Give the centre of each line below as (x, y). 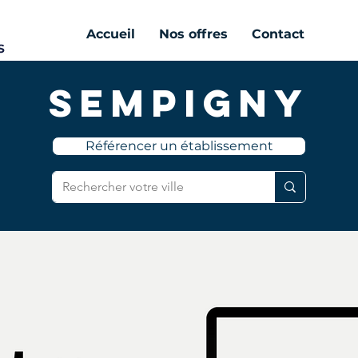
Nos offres (193, 34)
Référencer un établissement (179, 146)
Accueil (111, 34)
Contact (278, 34)
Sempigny (179, 103)
